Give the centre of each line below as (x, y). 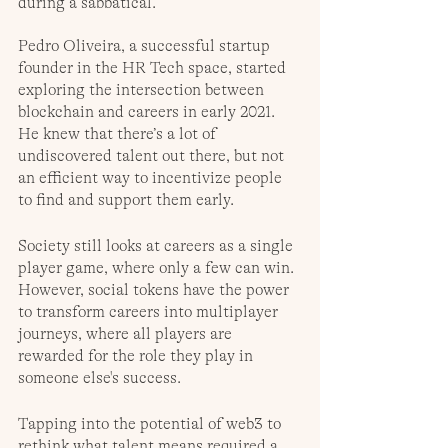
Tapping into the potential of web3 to (151, 424)
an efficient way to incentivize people (152, 178)
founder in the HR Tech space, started (154, 68)
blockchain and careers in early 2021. (148, 112)
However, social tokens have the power (155, 290)
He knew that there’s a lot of (119, 134)
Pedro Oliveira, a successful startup (146, 46)
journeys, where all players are (127, 334)
